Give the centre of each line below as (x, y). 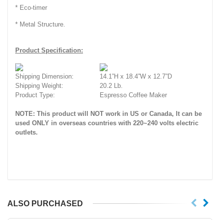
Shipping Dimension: (44, 76)
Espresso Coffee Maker (133, 95)
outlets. (27, 132)
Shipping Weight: (39, 85)
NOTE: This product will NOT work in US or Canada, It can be (109, 113)
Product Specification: (49, 50)
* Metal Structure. (40, 24)
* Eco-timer (31, 7)
